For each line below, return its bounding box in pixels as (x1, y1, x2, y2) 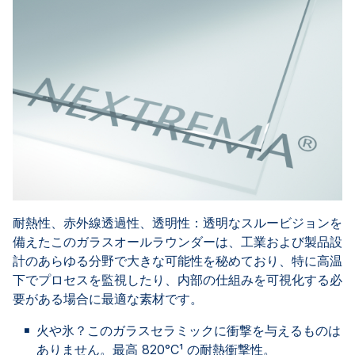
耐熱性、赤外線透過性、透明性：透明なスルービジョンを (13, 214, 342, 231)
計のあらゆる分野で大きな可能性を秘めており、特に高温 (13, 252, 342, 269)
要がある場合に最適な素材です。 (13, 290, 203, 307)
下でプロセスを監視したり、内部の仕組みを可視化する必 (13, 271, 342, 288)
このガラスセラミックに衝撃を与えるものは (87, 322, 341, 338)
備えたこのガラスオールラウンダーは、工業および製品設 (13, 233, 342, 250)
